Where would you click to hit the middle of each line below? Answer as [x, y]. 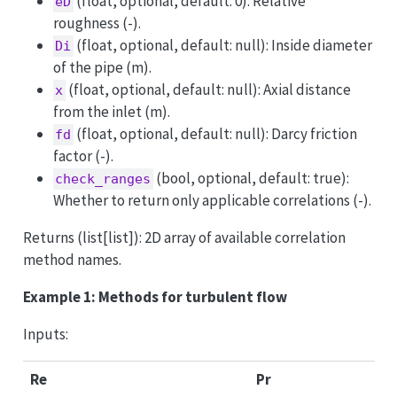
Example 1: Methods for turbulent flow [155, 296]
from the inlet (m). [111, 111]
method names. [72, 259]
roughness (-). [97, 23]
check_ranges [103, 179]
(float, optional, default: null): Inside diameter [223, 45]
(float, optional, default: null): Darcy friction [216, 133]
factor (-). [83, 156]
